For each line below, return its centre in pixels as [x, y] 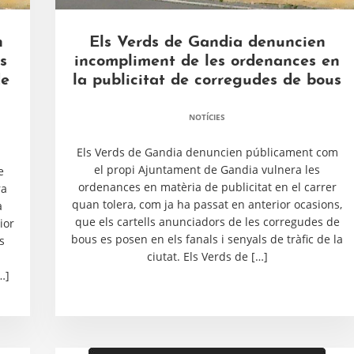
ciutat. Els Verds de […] [207, 256]
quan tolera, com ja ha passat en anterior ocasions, [207, 204]
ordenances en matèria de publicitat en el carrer [207, 187]
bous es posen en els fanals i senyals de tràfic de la [207, 239]
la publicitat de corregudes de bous [207, 81]
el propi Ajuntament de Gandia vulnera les [207, 169]
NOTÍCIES [207, 117]
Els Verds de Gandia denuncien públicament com [207, 152]
